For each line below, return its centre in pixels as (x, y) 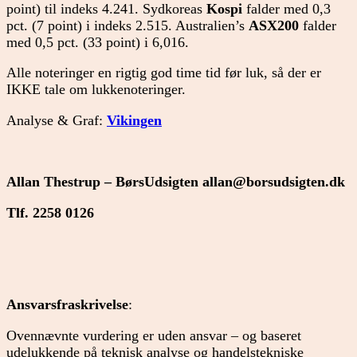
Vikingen (134, 120)
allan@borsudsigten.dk (274, 182)
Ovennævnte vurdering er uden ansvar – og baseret (154, 336)
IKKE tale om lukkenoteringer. (96, 90)
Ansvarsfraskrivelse (67, 305)
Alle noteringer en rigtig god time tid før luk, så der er (164, 73)
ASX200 (276, 25)
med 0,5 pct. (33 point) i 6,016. (98, 42)
